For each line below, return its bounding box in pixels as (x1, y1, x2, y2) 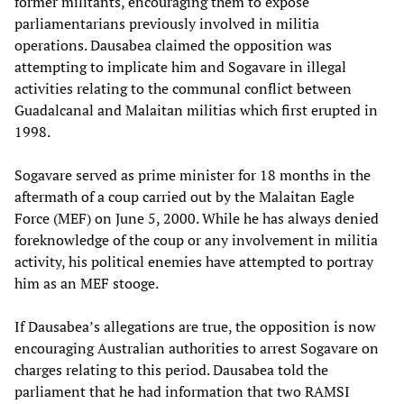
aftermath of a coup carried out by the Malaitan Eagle (14, 186, 354, 207)
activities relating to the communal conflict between (14, 78, 352, 98)
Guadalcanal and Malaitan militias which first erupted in (14, 99, 378, 120)
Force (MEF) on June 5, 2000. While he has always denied (14, 207, 379, 228)
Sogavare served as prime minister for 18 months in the (14, 164, 371, 185)
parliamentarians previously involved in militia (14, 13, 319, 33)
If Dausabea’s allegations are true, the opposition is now (14, 316, 376, 336)
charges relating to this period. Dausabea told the (14, 359, 328, 380)
